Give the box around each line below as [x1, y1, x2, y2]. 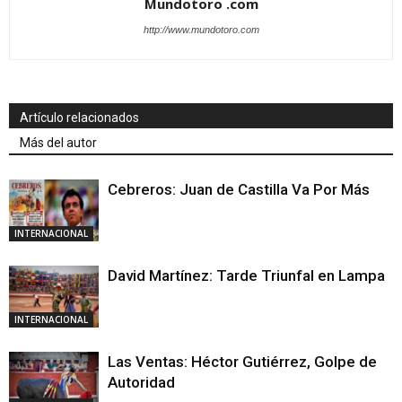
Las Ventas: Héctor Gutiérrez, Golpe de [108, 353, 377, 371]
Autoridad [108, 373, 175, 392]
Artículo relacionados [20, 110, 139, 126]
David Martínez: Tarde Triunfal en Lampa [108, 267, 385, 285]
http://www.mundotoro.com [143, 24, 259, 36]
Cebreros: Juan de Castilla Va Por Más [108, 180, 370, 199]
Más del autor [20, 135, 97, 151]
